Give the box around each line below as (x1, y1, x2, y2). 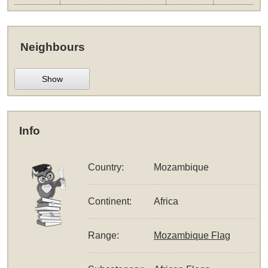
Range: (88, 230, 120, 241)
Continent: (88, 196, 132, 207)
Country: (88, 162, 124, 173)
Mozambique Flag (154, 230, 231, 241)
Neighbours (20, 40, 85, 53)
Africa (154, 196, 179, 207)
